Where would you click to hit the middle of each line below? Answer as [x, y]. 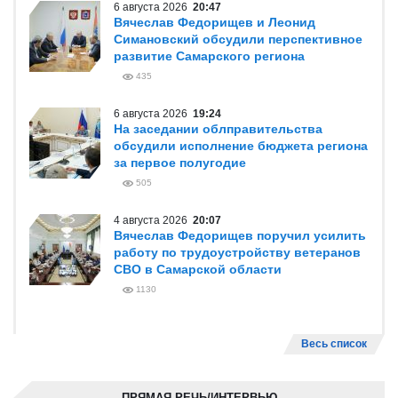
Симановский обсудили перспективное [238, 39]
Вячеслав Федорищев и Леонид [215, 22]
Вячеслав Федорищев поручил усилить [240, 235]
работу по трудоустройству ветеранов [237, 252]
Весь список [334, 344]
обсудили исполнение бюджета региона [241, 146]
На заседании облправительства [218, 129]
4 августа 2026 [153, 220]
